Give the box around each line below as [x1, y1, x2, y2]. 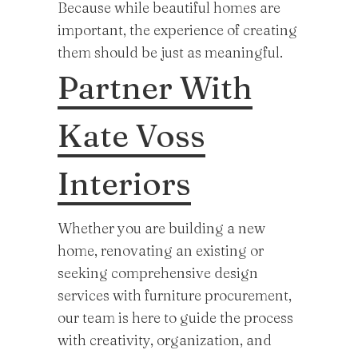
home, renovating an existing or [58, 241, 264, 260]
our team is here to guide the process [58, 308, 293, 327]
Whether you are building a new [58, 219, 265, 237]
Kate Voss [58, 116, 205, 155]
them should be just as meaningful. [58, 43, 283, 62]
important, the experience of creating [58, 21, 297, 39]
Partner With [58, 68, 253, 107]
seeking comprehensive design [58, 264, 258, 282]
